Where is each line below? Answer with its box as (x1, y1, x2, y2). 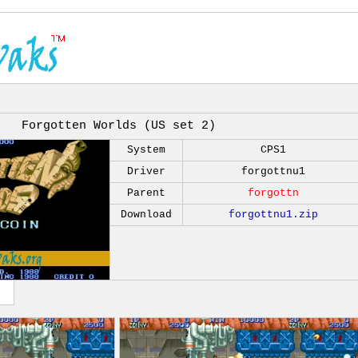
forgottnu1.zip (229, 209, 318, 221)
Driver (127, 165, 165, 177)
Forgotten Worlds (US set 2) (22, 119, 216, 133)
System (127, 144, 165, 156)
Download (121, 209, 172, 221)
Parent (127, 187, 165, 199)
